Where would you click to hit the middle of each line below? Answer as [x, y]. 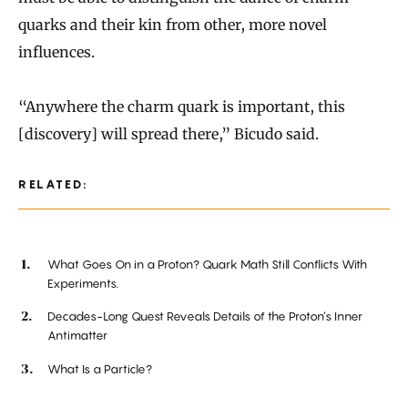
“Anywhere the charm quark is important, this [182, 107]
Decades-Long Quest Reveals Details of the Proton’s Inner [205, 316]
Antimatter [77, 336]
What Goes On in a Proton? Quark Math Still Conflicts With [207, 265]
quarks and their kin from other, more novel [173, 25]
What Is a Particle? [100, 368]
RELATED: [53, 184]
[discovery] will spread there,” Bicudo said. [168, 134]
